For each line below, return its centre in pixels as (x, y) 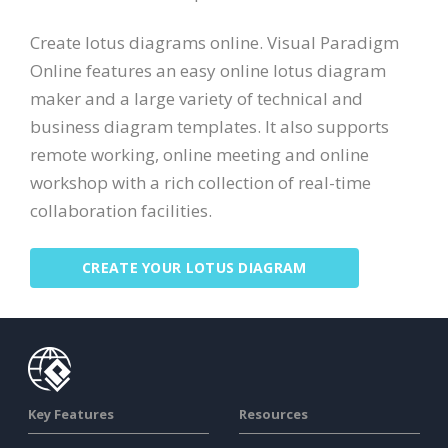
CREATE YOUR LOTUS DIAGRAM (194, 268)
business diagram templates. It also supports (209, 126)
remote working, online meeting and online (199, 154)
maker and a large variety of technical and (196, 98)
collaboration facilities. (121, 210)
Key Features (71, 414)
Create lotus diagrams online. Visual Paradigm (214, 42)
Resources (273, 414)
